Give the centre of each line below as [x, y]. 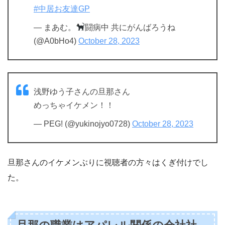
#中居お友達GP [62, 9]
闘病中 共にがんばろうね [130, 27]
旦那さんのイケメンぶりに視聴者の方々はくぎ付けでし [108, 162]
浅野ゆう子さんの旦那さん [82, 91]
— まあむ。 [55, 27]
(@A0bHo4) [56, 41]
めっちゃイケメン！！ [74, 105]
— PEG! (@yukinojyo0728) [83, 124]
